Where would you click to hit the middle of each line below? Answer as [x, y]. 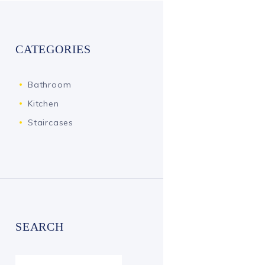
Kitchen [43, 103]
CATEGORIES [53, 49]
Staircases [51, 122]
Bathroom [50, 84]
